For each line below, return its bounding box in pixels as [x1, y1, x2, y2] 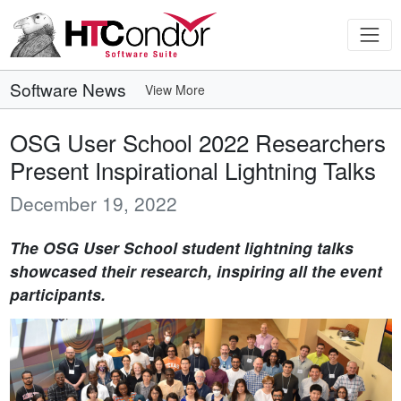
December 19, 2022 [9, 190, 177, 217]
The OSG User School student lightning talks [9, 236, 354, 259]
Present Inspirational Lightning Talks [9, 153, 376, 186]
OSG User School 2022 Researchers [9, 125, 386, 158]
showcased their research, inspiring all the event [9, 260, 382, 282]
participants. [9, 283, 106, 305]
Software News [9, 77, 126, 101]
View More [144, 80, 205, 98]
